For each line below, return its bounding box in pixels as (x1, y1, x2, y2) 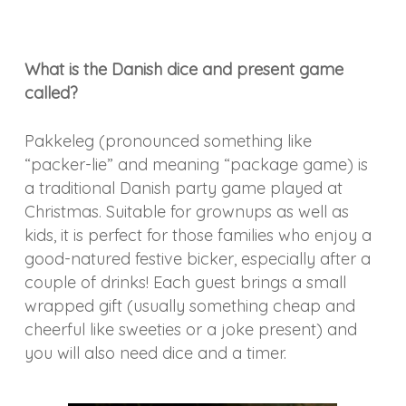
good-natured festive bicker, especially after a (24, 248, 371, 269)
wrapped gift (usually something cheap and (24, 295, 355, 316)
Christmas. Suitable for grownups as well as (24, 201, 349, 222)
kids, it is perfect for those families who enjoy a (24, 225, 372, 246)
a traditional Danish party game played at (24, 178, 343, 198)
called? (24, 82, 78, 103)
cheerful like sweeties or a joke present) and (24, 319, 357, 340)
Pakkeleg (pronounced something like (24, 130, 312, 151)
